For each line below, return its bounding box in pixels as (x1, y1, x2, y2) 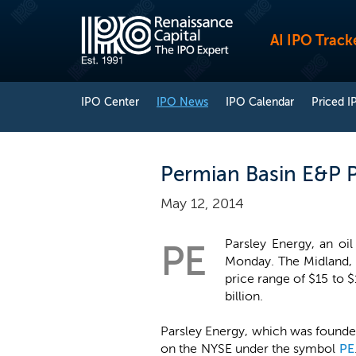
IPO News (157, 95, 208, 109)
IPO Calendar (226, 95, 294, 109)
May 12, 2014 (161, 195, 244, 212)
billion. (225, 288, 263, 304)
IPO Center (81, 95, 139, 109)
